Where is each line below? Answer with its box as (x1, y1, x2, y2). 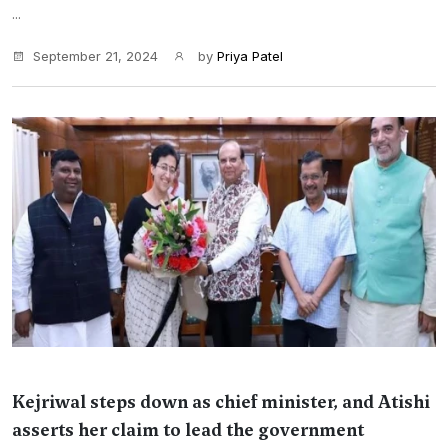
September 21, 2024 (33, 48, 158, 64)
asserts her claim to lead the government (12, 418, 364, 442)
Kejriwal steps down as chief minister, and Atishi (12, 390, 430, 414)
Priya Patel (217, 48, 283, 64)
